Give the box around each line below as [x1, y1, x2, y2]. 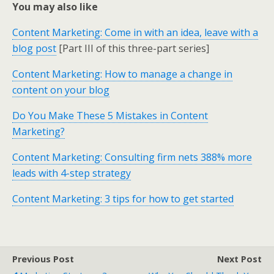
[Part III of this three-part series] [56, 42, 209, 55]
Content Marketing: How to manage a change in [12, 67, 232, 81]
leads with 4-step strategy [12, 166, 131, 180]
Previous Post [12, 253, 74, 265]
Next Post [217, 253, 262, 265]
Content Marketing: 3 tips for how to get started [12, 192, 234, 206]
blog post [12, 42, 56, 55]
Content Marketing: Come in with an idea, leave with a [12, 26, 258, 39]
